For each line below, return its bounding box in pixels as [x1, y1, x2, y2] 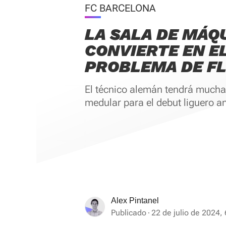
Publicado [111, 208, 146, 217]
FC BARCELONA [85, 2, 156, 14]
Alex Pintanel [111, 196, 159, 205]
